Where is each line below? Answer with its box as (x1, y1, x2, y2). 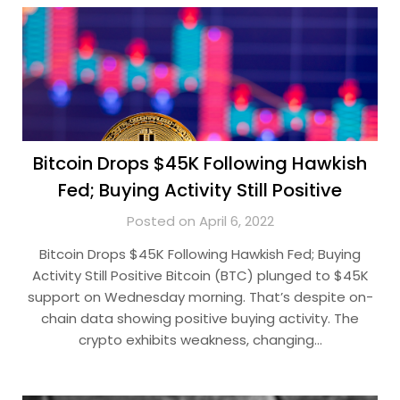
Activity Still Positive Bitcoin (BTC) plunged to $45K (31, 266, 369, 285)
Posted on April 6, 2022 (126, 212, 274, 230)
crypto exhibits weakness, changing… (78, 330, 322, 349)
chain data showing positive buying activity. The (41, 309, 359, 328)
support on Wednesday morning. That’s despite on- (27, 287, 373, 306)
